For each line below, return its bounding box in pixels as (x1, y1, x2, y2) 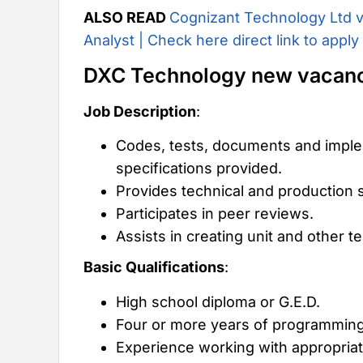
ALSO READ (83, 8, 169, 26)
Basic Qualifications (83, 258, 224, 276)
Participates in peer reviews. (116, 205, 314, 223)
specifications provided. (116, 160, 282, 177)
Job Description (83, 103, 196, 121)
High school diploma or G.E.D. (116, 293, 320, 310)
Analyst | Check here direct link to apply (83, 31, 359, 49)
